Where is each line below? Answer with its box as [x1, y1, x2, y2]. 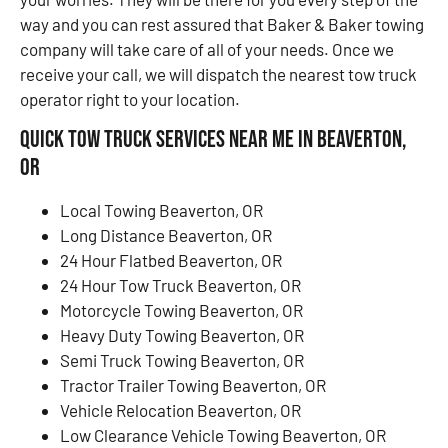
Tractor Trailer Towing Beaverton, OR [60, 375, 326, 396]
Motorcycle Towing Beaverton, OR [60, 300, 303, 321]
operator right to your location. [20, 88, 240, 109]
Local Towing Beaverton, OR [60, 200, 263, 221]
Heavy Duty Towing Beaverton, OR [60, 325, 304, 346]
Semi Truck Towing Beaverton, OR [60, 350, 304, 371]
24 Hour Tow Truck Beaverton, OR [60, 275, 301, 296]
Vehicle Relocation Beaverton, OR [60, 400, 301, 421]
